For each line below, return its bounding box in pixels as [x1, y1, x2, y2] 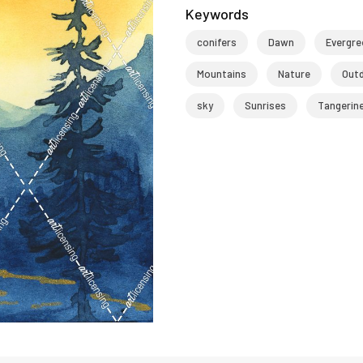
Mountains [196, 67, 246, 80]
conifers [196, 36, 237, 49]
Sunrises [244, 99, 286, 112]
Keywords [185, 5, 249, 23]
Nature [277, 67, 310, 80]
